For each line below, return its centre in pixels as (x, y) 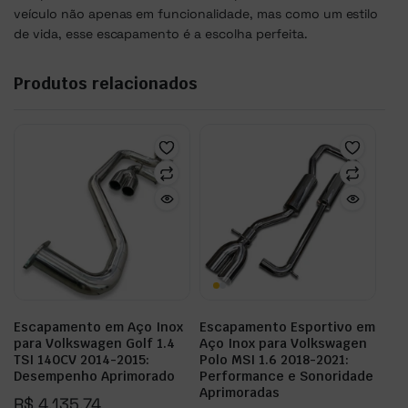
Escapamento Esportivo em (287, 327)
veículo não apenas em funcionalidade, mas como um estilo (196, 14)
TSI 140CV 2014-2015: (82, 360)
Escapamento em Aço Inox (98, 327)
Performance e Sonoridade (286, 376)
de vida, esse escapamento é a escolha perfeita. (161, 34)
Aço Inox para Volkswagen (283, 343)
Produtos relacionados (106, 83)
